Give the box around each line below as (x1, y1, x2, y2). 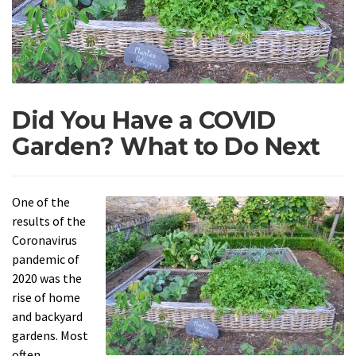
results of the (12, 212, 86, 229)
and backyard (12, 308, 83, 324)
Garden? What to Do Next (12, 131, 320, 161)
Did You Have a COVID (12, 105, 275, 135)
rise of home (12, 288, 80, 305)
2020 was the (12, 269, 82, 286)
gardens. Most (12, 327, 88, 343)
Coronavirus (12, 231, 77, 248)
